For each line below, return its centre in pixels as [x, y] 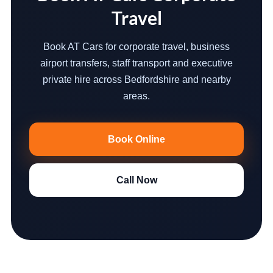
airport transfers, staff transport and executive [136, 63]
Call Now [136, 180]
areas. [136, 96]
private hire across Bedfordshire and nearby [136, 80]
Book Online [136, 139]
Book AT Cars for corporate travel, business [136, 47]
